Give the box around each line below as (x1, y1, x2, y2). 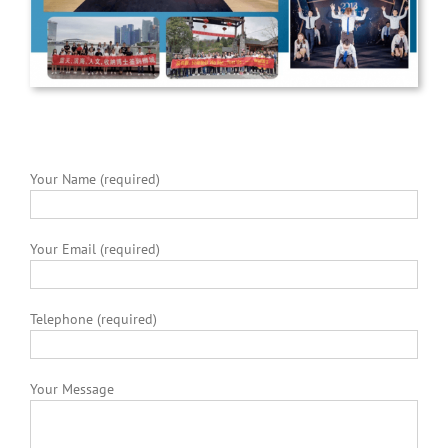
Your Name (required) (30, 170, 160, 189)
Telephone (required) (30, 310, 157, 329)
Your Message (30, 380, 114, 399)
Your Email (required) (30, 240, 160, 259)
